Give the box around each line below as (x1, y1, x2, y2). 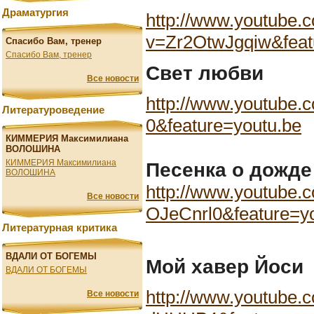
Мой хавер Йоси (146, 254, 303, 278)
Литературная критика (2, 222, 117, 233)
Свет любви (146, 61, 264, 84)
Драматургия (2, 7, 69, 18)
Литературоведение (2, 104, 104, 116)
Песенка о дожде (146, 158, 312, 181)
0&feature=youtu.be (146, 114, 301, 136)
